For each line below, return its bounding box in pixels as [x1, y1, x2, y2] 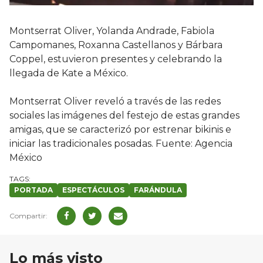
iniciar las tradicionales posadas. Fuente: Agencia [9, 137, 232, 149]
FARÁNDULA [134, 185, 182, 194]
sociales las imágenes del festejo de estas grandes [9, 109, 240, 121]
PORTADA [14, 185, 53, 194]
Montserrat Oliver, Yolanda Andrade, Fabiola [9, 25, 214, 36]
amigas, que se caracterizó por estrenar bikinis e [9, 123, 231, 135]
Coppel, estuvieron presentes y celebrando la [9, 53, 222, 65]
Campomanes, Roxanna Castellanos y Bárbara [9, 39, 222, 50]
